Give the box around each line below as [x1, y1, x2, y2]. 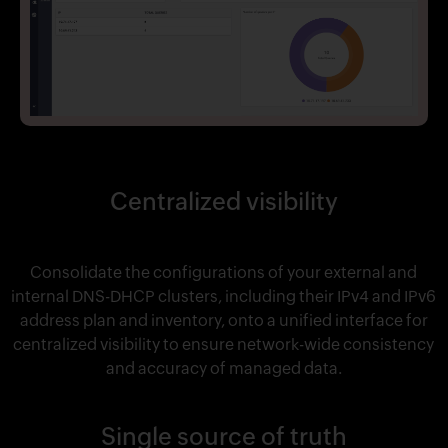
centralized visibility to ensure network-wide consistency [13, 335, 435, 355]
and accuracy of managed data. [105, 359, 342, 379]
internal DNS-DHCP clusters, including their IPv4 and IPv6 [11, 287, 437, 307]
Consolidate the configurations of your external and [30, 263, 418, 283]
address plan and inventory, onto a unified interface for [19, 311, 428, 331]
